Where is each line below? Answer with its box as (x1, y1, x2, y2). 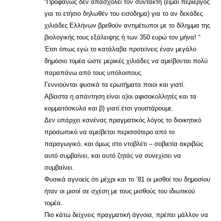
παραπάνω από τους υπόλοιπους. (44, 69, 143, 76)
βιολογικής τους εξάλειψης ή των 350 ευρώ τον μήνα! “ (44, 34, 200, 41)
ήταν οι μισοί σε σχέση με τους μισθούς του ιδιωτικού (44, 187, 195, 195)
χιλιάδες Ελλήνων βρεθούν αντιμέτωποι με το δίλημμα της (44, 22, 210, 29)
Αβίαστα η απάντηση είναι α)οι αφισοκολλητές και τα (44, 93, 196, 100)
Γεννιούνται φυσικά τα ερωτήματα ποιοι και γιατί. (44, 81, 185, 88)
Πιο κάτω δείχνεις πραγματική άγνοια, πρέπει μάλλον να (44, 211, 208, 219)
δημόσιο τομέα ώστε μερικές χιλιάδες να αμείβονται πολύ (44, 57, 208, 65)
